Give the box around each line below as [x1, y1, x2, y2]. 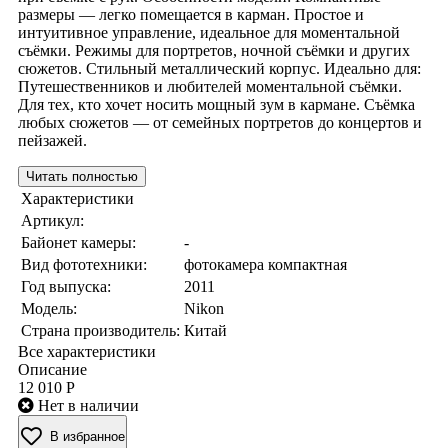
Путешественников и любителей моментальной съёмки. [18, 77, 402, 95]
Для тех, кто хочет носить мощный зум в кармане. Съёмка [18, 95, 415, 113]
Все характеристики [18, 342, 156, 360]
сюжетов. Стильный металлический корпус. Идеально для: [18, 59, 421, 77]
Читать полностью [26, 168, 138, 184]
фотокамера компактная [184, 255, 347, 273]
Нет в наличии [38, 396, 139, 414]
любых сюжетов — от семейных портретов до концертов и [18, 113, 422, 131]
